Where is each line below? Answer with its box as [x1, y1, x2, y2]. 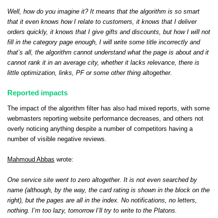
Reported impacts [7, 89, 68, 97]
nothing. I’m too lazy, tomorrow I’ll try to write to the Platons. [7, 207, 177, 215]
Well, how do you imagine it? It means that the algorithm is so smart [7, 8, 200, 15]
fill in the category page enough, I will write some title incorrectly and [7, 38, 200, 46]
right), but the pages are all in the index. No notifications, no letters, [7, 197, 197, 204]
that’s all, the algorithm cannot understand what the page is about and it [7, 49, 209, 56]
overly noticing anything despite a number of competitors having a [7, 126, 193, 133]
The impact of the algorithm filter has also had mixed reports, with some [7, 105, 210, 112]
